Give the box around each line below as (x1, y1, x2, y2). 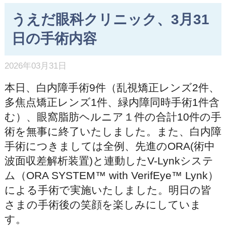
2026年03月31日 (4, 61, 67, 71)
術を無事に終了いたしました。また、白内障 (4, 125, 221, 137)
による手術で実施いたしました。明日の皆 (4, 184, 211, 196)
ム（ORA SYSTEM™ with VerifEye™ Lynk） (4, 169, 218, 181)
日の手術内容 (11, 31, 97, 47)
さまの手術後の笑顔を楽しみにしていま (4, 198, 201, 210)
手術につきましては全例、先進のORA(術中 (4, 140, 215, 152)
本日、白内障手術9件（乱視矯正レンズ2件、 (4, 81, 219, 93)
